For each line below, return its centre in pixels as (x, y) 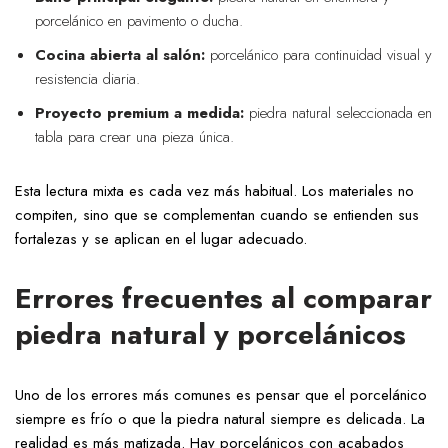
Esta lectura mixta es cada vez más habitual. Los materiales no (214, 191)
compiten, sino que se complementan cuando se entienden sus (217, 215)
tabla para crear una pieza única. (134, 137)
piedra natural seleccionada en (338, 113)
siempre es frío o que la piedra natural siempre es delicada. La (220, 419)
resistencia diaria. (87, 79)
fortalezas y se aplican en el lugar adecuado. (161, 239)
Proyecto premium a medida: (139, 113)
